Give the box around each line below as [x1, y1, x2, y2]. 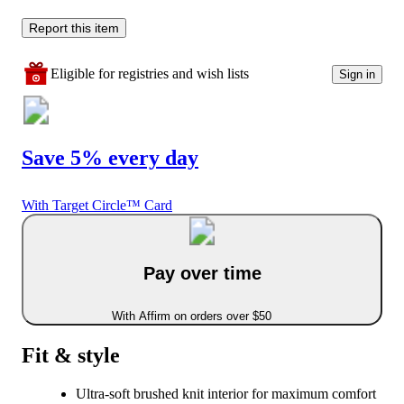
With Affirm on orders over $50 [111, 309, 271, 324]
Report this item [29, 21, 119, 36]
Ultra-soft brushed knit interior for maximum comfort [76, 386, 376, 401]
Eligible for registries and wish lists [50, 66, 249, 82]
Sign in [339, 67, 375, 81]
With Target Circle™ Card [22, 197, 172, 213]
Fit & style [22, 344, 120, 368]
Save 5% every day [22, 146, 198, 170]
